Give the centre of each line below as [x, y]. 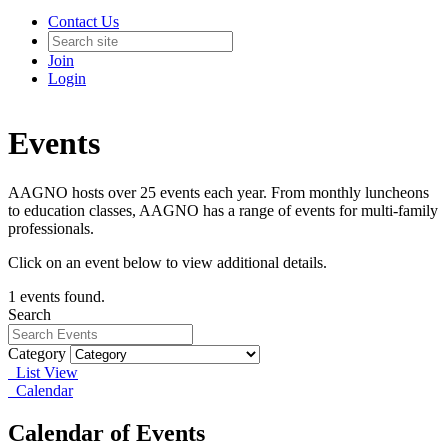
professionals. [51, 228]
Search [29, 314]
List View [43, 372]
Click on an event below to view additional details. [167, 262]
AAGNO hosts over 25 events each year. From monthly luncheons [218, 192]
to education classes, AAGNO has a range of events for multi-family [223, 210]
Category [37, 353]
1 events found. [56, 296]
